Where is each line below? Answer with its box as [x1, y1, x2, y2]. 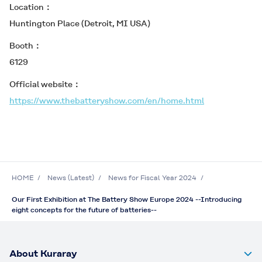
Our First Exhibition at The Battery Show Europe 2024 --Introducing [12, 195, 242, 204]
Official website [9, 80, 73, 89]
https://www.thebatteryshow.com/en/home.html [9, 96, 204, 105]
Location [9, 2, 44, 12]
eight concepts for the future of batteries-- [12, 206, 157, 214]
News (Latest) [47, 174, 94, 182]
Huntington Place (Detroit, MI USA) [9, 19, 150, 28]
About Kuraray [9, 248, 77, 259]
